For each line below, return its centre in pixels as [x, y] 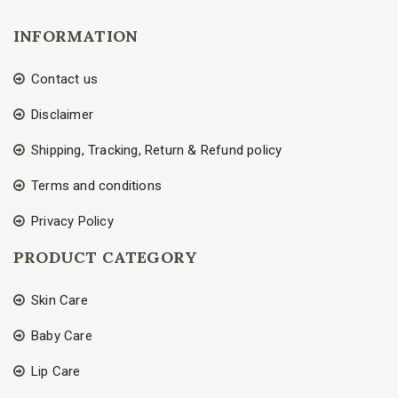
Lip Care [56, 372]
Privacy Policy [72, 222]
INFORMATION [76, 36]
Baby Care [62, 336]
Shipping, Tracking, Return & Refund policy [157, 151]
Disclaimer [62, 115]
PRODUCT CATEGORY [106, 258]
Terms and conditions [96, 186]
